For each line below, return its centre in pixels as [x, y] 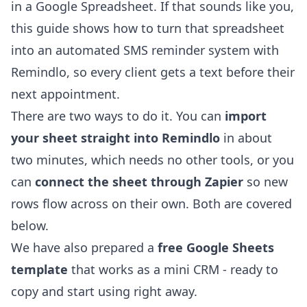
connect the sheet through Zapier [139, 182]
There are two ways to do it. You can [118, 116]
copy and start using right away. [104, 292]
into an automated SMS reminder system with [145, 50]
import [246, 116]
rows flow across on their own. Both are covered [151, 204]
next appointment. [65, 94]
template [39, 270]
